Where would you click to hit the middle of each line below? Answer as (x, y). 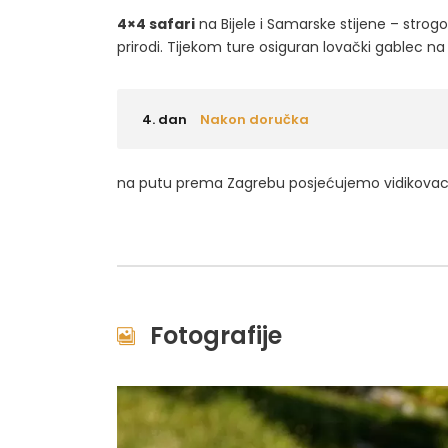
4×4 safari (156, 24)
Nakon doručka (254, 119)
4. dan (164, 119)
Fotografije (216, 335)
